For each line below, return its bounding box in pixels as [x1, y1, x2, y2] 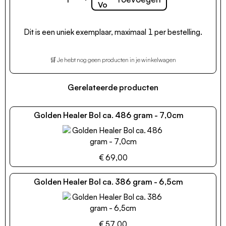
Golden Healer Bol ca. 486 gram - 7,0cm [33, 109, 184, 120]
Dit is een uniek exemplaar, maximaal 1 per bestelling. [24, 27, 202, 37]
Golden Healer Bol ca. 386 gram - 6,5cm [34, 176, 183, 187]
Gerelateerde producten [68, 82, 158, 92]
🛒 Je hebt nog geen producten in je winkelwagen [50, 55, 176, 64]
